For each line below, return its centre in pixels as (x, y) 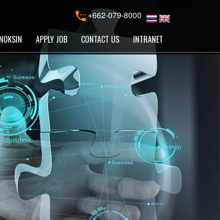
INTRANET (148, 40)
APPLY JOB (52, 40)
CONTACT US (100, 40)
